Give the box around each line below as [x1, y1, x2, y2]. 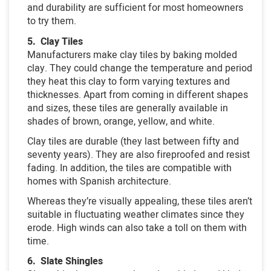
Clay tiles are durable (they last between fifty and [27, 134, 239, 149]
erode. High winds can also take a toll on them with [27, 220, 247, 235]
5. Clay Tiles [27, 34, 83, 49]
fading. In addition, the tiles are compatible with [27, 160, 232, 175]
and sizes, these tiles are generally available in [27, 100, 228, 116]
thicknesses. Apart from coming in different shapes [27, 87, 248, 102]
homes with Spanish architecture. [27, 174, 171, 189]
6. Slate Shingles [27, 254, 103, 269]
